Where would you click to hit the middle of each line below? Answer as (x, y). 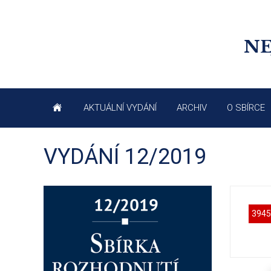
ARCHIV (192, 108)
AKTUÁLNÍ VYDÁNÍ (120, 108)
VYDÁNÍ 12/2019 (125, 157)
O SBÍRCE (246, 108)
